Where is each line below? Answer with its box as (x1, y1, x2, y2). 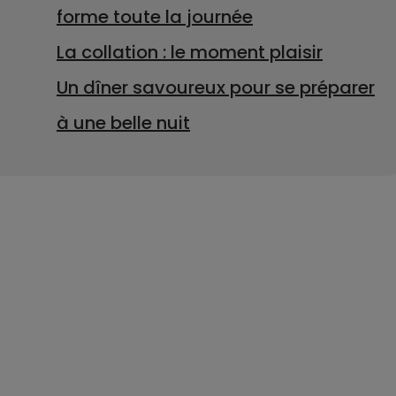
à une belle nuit (57, 110, 190, 135)
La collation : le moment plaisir (57, 40, 323, 65)
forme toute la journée (57, 4, 253, 29)
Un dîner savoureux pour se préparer (57, 75, 375, 100)
